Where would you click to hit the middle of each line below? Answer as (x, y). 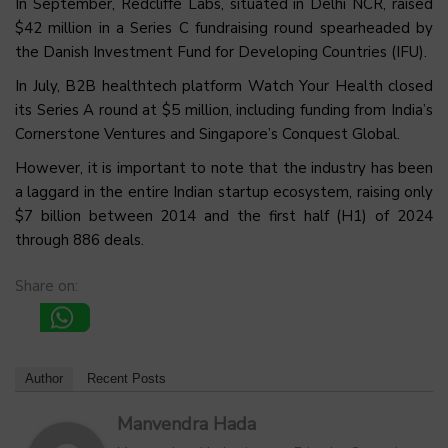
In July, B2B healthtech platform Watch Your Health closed (224, 86)
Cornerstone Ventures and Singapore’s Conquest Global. (207, 134)
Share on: (46, 286)
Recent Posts (126, 379)
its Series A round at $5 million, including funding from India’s (224, 110)
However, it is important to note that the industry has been (224, 168)
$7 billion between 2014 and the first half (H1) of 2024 (224, 216)
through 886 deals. (79, 240)
